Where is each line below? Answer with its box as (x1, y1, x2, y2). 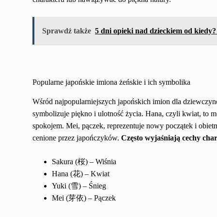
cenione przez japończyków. (32, 133, 122, 142)
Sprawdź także (42, 27, 92, 35)
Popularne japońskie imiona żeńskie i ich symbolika (32, 78, 191, 87)
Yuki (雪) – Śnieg (52, 181, 107, 190)
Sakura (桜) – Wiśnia (52, 157, 117, 166)
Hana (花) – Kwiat (52, 169, 110, 178)
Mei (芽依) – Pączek (52, 193, 116, 202)
